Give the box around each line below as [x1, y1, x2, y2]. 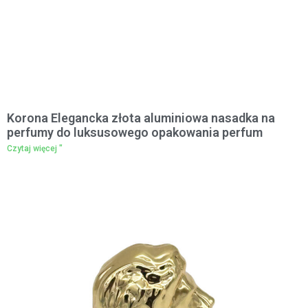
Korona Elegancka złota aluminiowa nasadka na [7, 111, 275, 125]
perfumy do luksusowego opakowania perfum [7, 125, 263, 140]
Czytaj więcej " [7, 144, 63, 153]
